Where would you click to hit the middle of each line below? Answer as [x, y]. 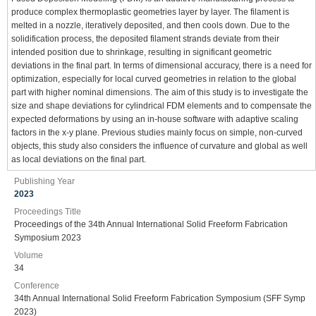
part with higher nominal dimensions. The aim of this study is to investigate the [160, 92]
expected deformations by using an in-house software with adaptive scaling [155, 119]
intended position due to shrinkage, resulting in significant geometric [141, 52]
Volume [29, 255]
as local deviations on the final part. [79, 159]
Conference [37, 286]
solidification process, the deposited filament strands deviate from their [145, 39]
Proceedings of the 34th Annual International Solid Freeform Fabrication [151, 224]
